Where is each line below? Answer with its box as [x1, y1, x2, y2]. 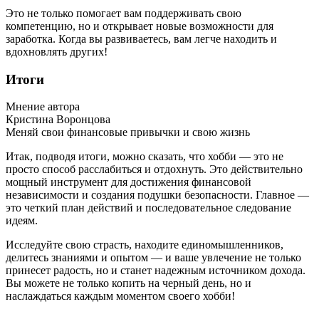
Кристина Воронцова [6, 113, 110, 126]
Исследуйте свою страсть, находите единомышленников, [6, 239, 283, 251]
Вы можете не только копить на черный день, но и [6, 277, 251, 290]
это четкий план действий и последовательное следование [6, 202, 291, 214]
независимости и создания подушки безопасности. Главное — [6, 189, 309, 202]
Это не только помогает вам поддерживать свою [6, 6, 241, 19]
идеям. [6, 214, 38, 227]
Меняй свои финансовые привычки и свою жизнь [6, 126, 250, 139]
